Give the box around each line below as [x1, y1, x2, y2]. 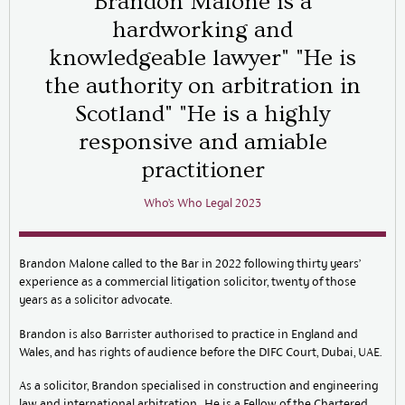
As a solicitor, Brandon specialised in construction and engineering [19, 379, 378, 393]
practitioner [140, 156, 265, 184]
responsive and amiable [78, 128, 327, 156]
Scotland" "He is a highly [75, 100, 330, 128]
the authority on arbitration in [44, 72, 361, 100]
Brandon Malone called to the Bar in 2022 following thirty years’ [19, 257, 361, 271]
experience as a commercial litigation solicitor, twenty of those [19, 275, 356, 289]
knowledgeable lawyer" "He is [49, 44, 356, 72]
